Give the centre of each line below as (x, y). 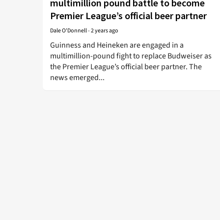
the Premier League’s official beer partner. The (126, 67)
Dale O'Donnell (69, 31)
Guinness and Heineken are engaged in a (117, 45)
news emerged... (77, 78)
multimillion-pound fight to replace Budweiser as (131, 56)
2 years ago (105, 31)
